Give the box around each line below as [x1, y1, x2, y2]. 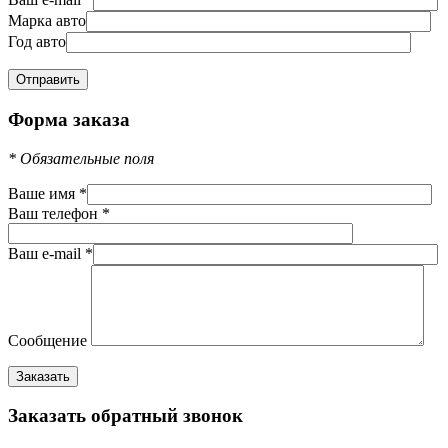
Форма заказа [8, 108, 130, 130]
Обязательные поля [16, 149, 154, 167]
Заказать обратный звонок [8, 405, 243, 427]
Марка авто [8, 12, 86, 30]
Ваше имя [8, 184, 79, 202]
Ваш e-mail [8, 244, 85, 262]
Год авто [8, 33, 66, 51]
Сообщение [8, 331, 91, 349]
